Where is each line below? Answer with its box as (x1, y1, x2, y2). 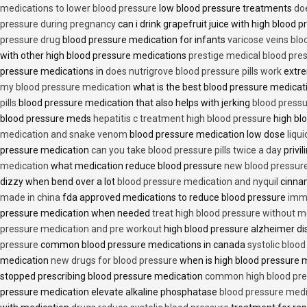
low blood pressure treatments (157, 2, 294, 14)
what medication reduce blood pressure (49, 160, 224, 171)
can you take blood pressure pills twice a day (91, 144, 282, 156)
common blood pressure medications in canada (38, 238, 247, 250)
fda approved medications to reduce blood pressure (60, 191, 288, 203)
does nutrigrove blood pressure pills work (106, 65, 282, 77)
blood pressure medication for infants (60, 34, 228, 45)
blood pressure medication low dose (127, 128, 287, 140)
